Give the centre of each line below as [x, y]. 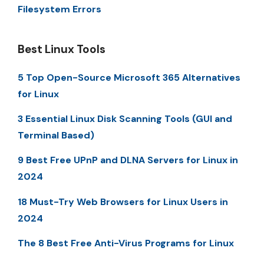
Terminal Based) [56, 136]
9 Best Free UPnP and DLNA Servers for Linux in [128, 160]
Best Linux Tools [62, 49]
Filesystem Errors [60, 9]
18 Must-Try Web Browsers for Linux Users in [123, 202]
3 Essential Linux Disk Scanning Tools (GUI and [125, 119]
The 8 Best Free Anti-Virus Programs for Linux [126, 243]
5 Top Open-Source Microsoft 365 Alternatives [129, 77]
